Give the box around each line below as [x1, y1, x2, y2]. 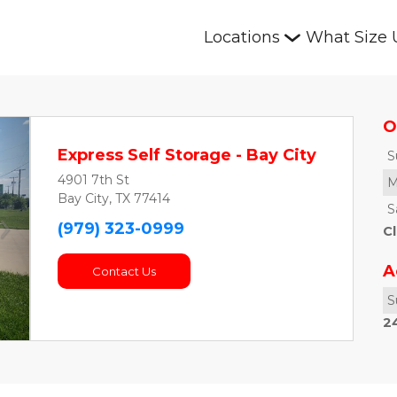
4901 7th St [58, 172, 129, 188]
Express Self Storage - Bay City [58, 145, 316, 165]
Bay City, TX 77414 [58, 191, 170, 206]
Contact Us [92, 264, 156, 278]
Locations [204, 27, 280, 47]
